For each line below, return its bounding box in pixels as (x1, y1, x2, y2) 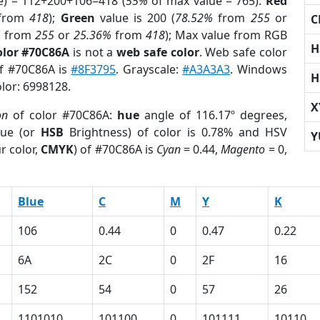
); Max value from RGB (164, 27, 287, 43)
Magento (221, 141, 266, 157)
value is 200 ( (94, 10, 176, 26)
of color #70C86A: (7, 107, 117, 123)
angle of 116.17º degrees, (139, 107, 287, 123)
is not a (69, 44, 117, 60)
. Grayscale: (116, 61, 183, 77)
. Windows (230, 61, 287, 77)
